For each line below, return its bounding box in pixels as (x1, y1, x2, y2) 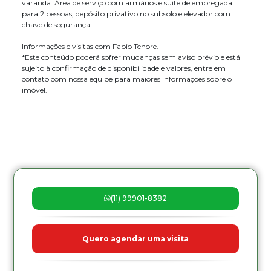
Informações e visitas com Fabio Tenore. (22, 42, 158, 51)
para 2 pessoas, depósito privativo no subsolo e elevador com (22, 9, 230, 18)
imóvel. (22, 85, 47, 94)
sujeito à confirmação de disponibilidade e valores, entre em (22, 64, 226, 73)
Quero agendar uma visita (82, 234, 189, 243)
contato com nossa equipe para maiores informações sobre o (22, 74, 232, 83)
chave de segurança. (22, 20, 92, 29)
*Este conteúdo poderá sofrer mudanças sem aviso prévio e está (22, 53, 240, 62)
